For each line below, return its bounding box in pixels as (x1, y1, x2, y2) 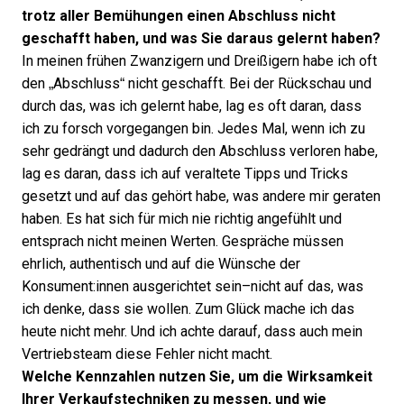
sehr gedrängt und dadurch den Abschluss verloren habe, (22, 143, 378, 159)
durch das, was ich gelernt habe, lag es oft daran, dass (22, 98, 362, 114)
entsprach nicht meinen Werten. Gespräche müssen (22, 234, 344, 249)
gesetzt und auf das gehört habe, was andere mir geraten (22, 188, 381, 204)
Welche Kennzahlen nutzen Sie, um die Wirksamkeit (22, 369, 372, 384)
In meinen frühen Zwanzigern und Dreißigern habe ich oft (22, 53, 377, 69)
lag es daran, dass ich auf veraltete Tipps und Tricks (22, 166, 348, 181)
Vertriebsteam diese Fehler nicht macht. (22, 346, 272, 362)
